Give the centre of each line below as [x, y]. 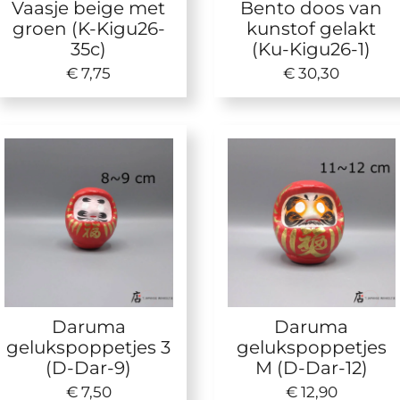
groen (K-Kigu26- [88, 29]
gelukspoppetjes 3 [89, 346]
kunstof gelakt [312, 29]
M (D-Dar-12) [311, 367]
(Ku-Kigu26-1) [312, 49]
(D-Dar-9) [89, 367]
